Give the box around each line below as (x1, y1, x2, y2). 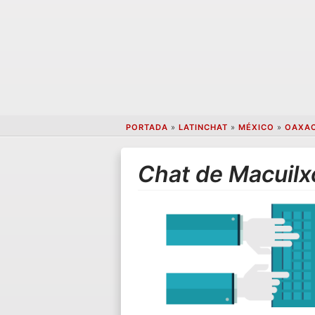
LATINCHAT (178, 122, 228, 133)
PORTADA (125, 122, 168, 133)
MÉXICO (238, 122, 274, 133)
